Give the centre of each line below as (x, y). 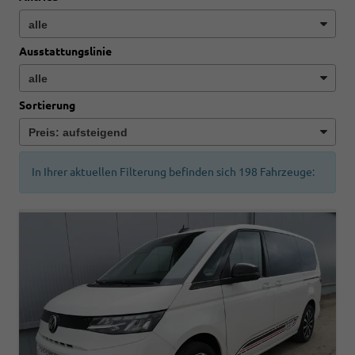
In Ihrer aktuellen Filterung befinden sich (135, 172)
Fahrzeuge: (286, 172)
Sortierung (47, 105)
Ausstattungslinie (65, 51)
